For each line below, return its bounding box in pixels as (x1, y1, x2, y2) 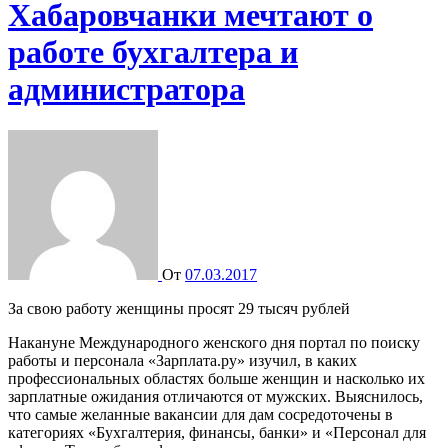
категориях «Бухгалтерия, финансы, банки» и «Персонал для (8, 423, 426, 441)
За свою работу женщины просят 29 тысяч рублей (16, 299, 350, 317)
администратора (8, 71, 245, 108)
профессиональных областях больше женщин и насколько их (8, 369, 425, 387)
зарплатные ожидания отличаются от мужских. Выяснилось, (8, 387, 423, 405)
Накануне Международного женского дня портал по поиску (8, 333, 20, 351)
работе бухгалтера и (8, 34, 298, 71)
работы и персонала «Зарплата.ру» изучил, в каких (8, 351, 357, 369)
